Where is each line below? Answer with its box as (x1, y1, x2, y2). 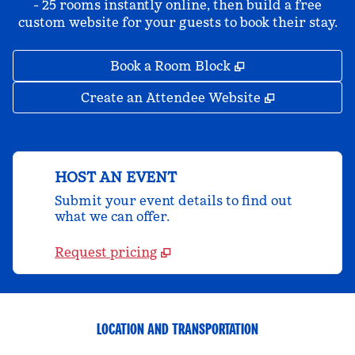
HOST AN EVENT (55, 168, 177, 186)
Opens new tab (250, 57, 344, 73)
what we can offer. (55, 208, 170, 224)
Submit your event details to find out (55, 193, 292, 208)
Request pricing (55, 244, 157, 260)
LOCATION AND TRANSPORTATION (97, 319, 258, 339)
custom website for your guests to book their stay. (17, 14, 338, 30)
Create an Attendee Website (80, 90, 261, 105)
